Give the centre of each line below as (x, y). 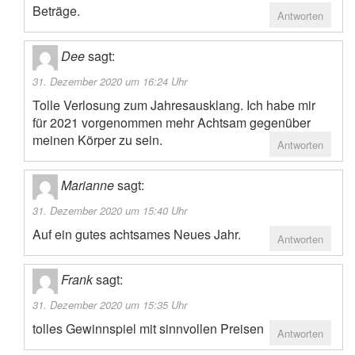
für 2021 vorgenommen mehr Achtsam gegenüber (172, 123)
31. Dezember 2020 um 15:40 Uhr (110, 211)
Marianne (88, 185)
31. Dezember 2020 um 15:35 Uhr (110, 305)
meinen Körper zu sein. (97, 140)
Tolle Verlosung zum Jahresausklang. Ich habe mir (174, 105)
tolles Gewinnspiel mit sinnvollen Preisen (148, 329)
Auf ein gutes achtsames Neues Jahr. (137, 235)
